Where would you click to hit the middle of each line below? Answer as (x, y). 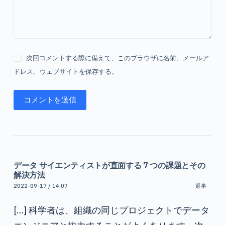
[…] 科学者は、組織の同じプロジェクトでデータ (111, 210)
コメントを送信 (50, 100)
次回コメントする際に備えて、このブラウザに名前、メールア (118, 58)
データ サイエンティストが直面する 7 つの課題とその (109, 165)
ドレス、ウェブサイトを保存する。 (66, 71)
